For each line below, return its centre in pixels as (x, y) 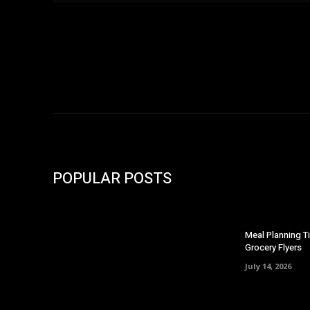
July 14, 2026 (268, 266)
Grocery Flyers (273, 248)
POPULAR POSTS (112, 179)
